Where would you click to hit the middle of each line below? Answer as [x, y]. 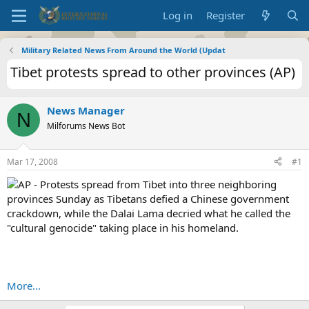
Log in [178, 15]
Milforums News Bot [86, 126]
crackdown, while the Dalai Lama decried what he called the [149, 213]
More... [24, 285]
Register [226, 15]
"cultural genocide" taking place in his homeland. [123, 227]
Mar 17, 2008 [32, 161]
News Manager [86, 110]
